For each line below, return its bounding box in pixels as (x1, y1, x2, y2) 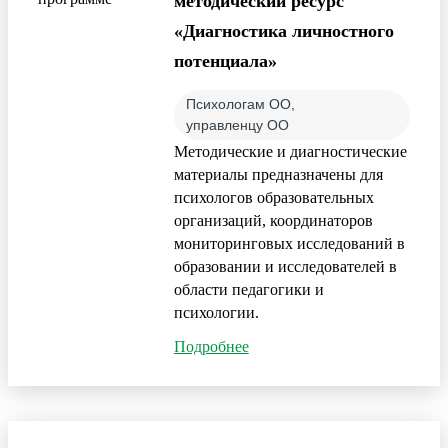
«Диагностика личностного (173, 20, 394, 41)
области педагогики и (173, 280, 324, 298)
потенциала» (173, 50, 277, 71)
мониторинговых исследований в (173, 234, 405, 252)
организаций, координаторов (173, 211, 373, 229)
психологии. (173, 303, 259, 321)
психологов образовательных (173, 188, 374, 206)
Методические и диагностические (173, 142, 407, 160)
